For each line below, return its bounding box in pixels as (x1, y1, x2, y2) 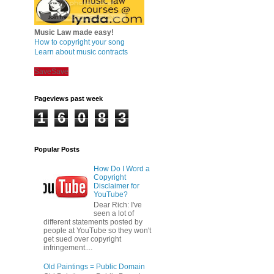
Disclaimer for (93, 182, 139, 191)
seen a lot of (93, 209, 134, 218)
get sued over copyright (43, 234, 121, 243)
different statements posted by (43, 217, 143, 226)
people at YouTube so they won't (43, 226, 151, 235)
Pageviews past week (34, 95, 103, 102)
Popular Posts (34, 146, 80, 153)
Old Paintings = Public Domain (43, 262, 145, 271)
